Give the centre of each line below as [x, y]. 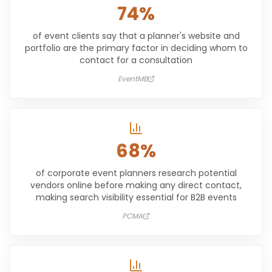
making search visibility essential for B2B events [136, 197]
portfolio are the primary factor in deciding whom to [136, 48]
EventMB [132, 79]
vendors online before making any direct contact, [136, 185]
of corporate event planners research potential [136, 173]
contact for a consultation [136, 60]
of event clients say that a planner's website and [136, 36]
